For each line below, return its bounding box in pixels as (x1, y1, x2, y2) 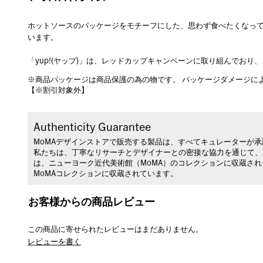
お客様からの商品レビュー (28, 197, 156, 207)
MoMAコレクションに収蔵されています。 (33, 170, 178, 178)
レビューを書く (28, 238, 82, 246)
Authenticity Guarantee (33, 122, 151, 133)
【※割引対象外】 (28, 87, 89, 95)
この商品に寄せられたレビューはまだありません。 (28, 226, 204, 234)
